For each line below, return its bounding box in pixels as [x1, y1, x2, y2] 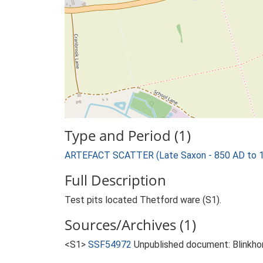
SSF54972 [88, 239, 131, 250]
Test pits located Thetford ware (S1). [65, 194, 221, 205]
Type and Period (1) [65, 126, 191, 145]
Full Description [65, 170, 166, 190]
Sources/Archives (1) [65, 215, 196, 234]
